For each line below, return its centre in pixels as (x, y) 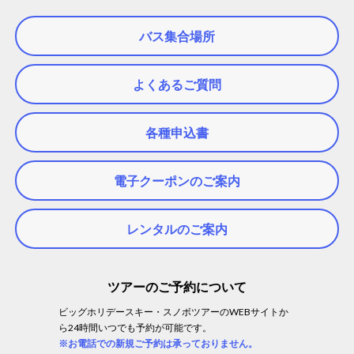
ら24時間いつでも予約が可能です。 (135, 327)
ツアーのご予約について (177, 286)
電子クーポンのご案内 (177, 180)
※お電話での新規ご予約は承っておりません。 (158, 343)
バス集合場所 (177, 36)
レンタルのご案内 (177, 228)
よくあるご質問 (177, 84)
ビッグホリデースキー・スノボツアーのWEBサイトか (173, 311)
